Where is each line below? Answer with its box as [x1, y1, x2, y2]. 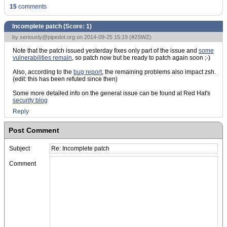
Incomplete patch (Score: [12, 23, 86, 30]
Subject [9, 145, 30, 152]
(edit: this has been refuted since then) [13, 75, 118, 83]
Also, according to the [13, 68, 73, 75]
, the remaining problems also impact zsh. [102, 68, 216, 75]
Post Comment [9, 126, 59, 134]
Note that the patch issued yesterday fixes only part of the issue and [13, 47, 199, 54]
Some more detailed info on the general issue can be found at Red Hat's [13, 90, 210, 97]
